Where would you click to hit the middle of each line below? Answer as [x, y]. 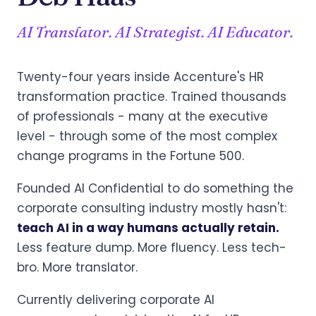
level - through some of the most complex [147, 136]
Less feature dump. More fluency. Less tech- [152, 248]
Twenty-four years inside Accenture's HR [140, 77]
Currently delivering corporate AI [116, 300]
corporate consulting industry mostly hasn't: [152, 208]
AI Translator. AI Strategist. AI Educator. [155, 32]
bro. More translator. [77, 267]
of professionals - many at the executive [142, 116]
